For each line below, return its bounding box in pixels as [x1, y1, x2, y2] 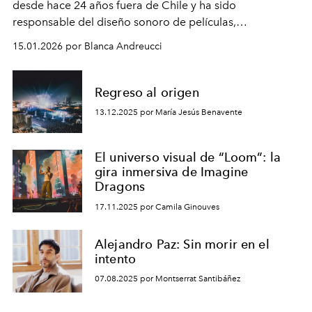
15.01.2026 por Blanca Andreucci [13, 40, 162, 52]
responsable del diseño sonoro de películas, [13, 15, 236, 29]
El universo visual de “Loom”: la [95, 150, 281, 164]
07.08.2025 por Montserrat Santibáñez [95, 274, 240, 284]
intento [95, 251, 136, 266]
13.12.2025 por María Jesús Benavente [95, 107, 242, 118]
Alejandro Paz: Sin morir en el [95, 236, 270, 251]
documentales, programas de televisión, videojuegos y [13, 32, 290, 45]
